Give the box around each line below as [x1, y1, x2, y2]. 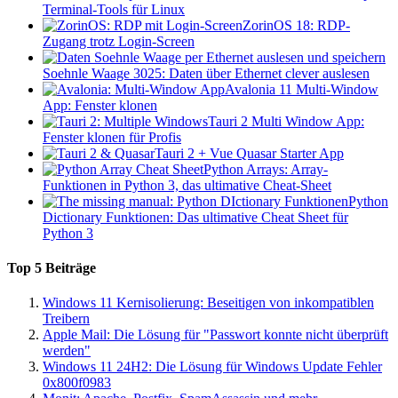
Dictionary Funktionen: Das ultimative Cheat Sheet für [43, 209, 348, 225]
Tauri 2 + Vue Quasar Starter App [155, 145, 344, 161]
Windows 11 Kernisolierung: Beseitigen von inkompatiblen [43, 295, 374, 311]
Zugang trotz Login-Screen [43, 33, 195, 49]
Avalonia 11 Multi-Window [225, 81, 378, 97]
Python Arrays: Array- [203, 161, 328, 177]
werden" [43, 343, 91, 359]
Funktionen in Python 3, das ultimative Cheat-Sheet [43, 177, 331, 193]
